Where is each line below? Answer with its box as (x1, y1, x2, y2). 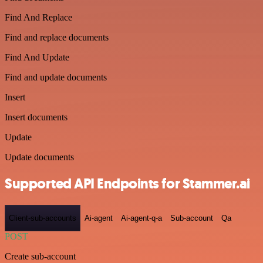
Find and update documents (5, 72, 107, 82)
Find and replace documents (5, 32, 109, 42)
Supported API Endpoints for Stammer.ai (5, 174, 250, 193)
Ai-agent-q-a (121, 214, 162, 223)
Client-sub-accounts (9, 214, 76, 223)
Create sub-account (5, 251, 76, 262)
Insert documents (5, 112, 68, 122)
